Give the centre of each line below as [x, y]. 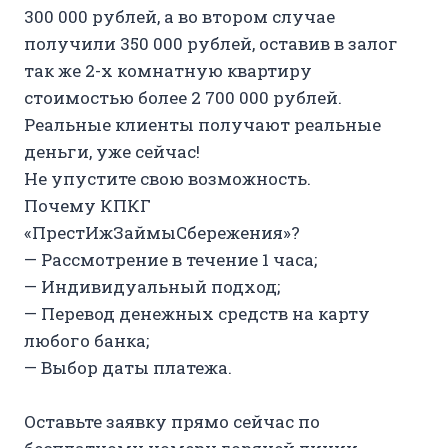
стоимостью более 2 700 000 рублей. [183, 97]
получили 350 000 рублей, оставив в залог [211, 43]
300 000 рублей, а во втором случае [179, 16]
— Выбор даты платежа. [128, 367]
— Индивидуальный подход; [152, 286]
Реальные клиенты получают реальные [202, 124]
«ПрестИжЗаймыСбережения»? [162, 232]
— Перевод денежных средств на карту [197, 313]
